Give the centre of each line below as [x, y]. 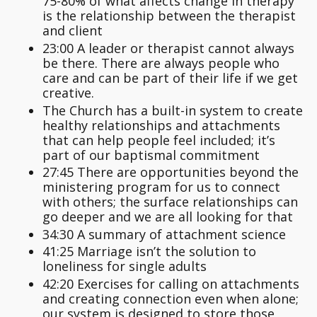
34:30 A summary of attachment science [164, 234]
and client [73, 31]
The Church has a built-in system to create [173, 110]
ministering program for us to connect [161, 187]
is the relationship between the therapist [169, 16]
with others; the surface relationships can [170, 202]
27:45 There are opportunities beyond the [171, 172]
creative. [68, 92]
